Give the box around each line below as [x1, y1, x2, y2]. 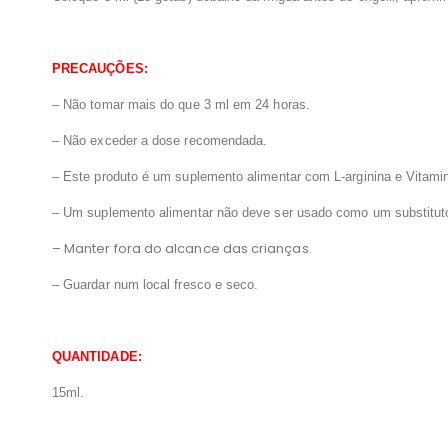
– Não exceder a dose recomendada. [52, 133, 268, 149]
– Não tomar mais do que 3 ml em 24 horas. [52, 97, 310, 113]
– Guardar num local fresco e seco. [52, 277, 259, 293]
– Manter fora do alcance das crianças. [52, 239, 312, 259]
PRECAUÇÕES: [52, 61, 148, 77]
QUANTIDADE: [52, 349, 142, 365]
